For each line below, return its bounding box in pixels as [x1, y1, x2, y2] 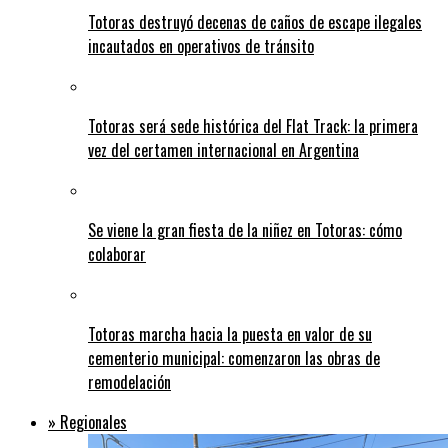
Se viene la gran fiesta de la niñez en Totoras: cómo [88, 217, 402, 242]
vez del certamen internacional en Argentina [88, 137, 359, 162]
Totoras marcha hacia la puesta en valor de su [88, 321, 372, 346]
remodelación [88, 369, 171, 394]
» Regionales [48, 409, 127, 434]
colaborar [88, 241, 146, 266]
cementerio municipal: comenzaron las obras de [88, 345, 380, 370]
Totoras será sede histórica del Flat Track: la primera [88, 113, 418, 138]
